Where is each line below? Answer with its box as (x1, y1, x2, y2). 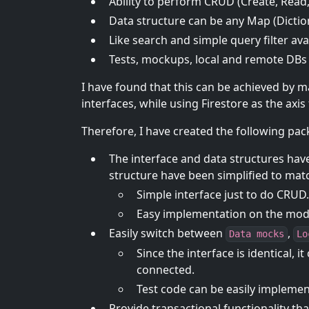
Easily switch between (109, 226, 226, 241)
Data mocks (229, 228, 284, 240)
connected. (137, 262, 195, 278)
